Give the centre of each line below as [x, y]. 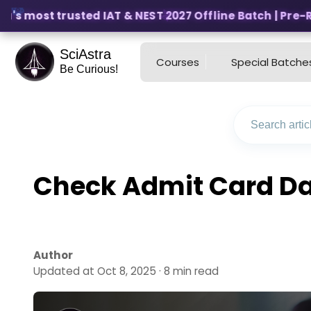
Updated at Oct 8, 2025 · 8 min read [126, 271]
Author [53, 255]
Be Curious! [89, 69]
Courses [178, 62]
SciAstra [85, 54]
